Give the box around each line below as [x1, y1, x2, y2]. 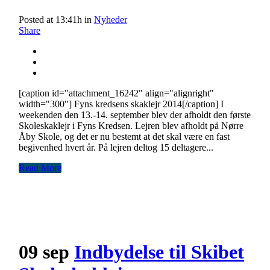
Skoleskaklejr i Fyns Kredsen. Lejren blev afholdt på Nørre [19, 121, 243, 131]
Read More [19, 163, 61, 174]
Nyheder [94, 14, 127, 25]
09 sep [19, 240, 69, 263]
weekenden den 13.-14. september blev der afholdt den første [19, 110, 251, 121]
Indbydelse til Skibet [74, 240, 244, 263]
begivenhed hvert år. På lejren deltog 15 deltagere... [19, 142, 213, 153]
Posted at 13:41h [19, 14, 82, 25]
